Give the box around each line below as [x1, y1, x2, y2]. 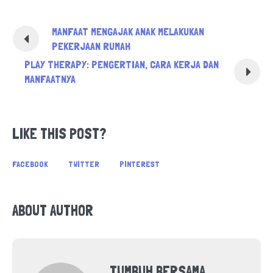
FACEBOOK [12, 158, 48, 169]
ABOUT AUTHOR [12, 201, 93, 219]
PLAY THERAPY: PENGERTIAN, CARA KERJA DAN [24, 57, 219, 71]
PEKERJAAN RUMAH [52, 39, 130, 52]
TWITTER [68, 158, 99, 169]
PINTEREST [119, 158, 160, 169]
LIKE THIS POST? [12, 124, 106, 143]
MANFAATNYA [24, 72, 76, 85]
